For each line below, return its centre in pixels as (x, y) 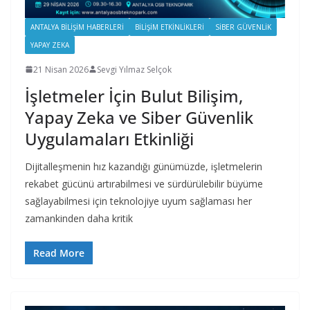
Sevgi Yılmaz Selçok (134, 69)
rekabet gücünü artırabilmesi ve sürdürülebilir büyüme (144, 183)
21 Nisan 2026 (61, 69)
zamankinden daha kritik (79, 218)
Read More (59, 253)
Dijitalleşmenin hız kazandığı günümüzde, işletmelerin (144, 166)
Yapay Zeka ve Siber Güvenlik (139, 117)
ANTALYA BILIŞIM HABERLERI (77, 27)
